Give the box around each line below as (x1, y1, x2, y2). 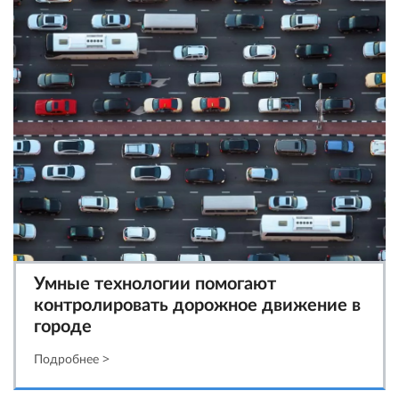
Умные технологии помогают (34, 271, 276, 295)
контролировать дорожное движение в (34, 292, 361, 316)
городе (34, 313, 92, 338)
